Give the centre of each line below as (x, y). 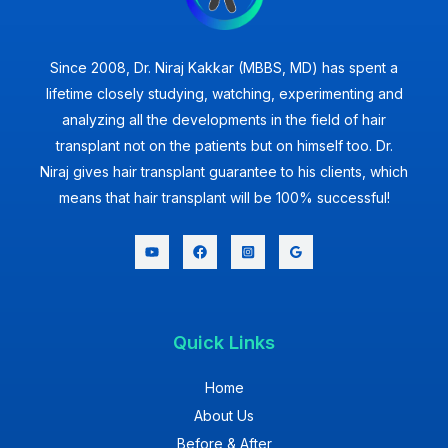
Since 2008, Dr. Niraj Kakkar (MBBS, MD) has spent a (224, 67)
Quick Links (224, 342)
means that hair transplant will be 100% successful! (224, 197)
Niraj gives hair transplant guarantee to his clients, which (224, 171)
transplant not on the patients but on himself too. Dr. (224, 145)
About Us (224, 416)
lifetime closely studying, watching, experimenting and (224, 93)
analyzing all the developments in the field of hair (224, 119)
